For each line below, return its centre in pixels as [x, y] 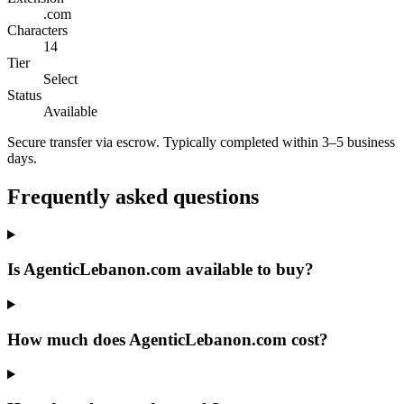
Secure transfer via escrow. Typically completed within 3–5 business [201, 142]
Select [60, 78]
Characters [37, 30]
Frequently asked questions [133, 196]
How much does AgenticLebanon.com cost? [168, 339]
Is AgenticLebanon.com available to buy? [161, 270]
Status [24, 95]
